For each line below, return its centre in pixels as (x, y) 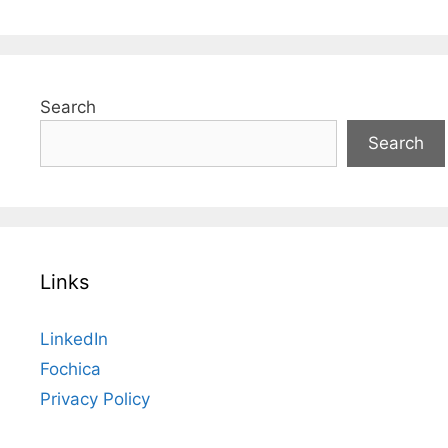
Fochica (70, 369)
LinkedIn (74, 339)
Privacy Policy (95, 399)
